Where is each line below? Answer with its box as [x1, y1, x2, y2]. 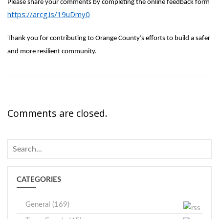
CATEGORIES [17, 176, 61, 183]
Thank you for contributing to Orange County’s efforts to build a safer [7, 35, 210, 42]
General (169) [25, 201, 69, 208]
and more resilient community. [7, 48, 97, 55]
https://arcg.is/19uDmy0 [7, 9, 90, 19]
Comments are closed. [7, 107, 108, 120]
